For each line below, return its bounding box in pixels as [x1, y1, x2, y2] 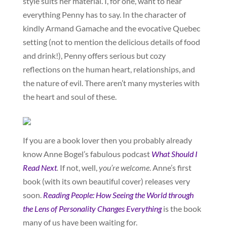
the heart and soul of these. [22, 92, 117, 102]
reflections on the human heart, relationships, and [22, 64, 195, 74]
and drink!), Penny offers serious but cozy [22, 51, 166, 61]
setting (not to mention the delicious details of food [22, 37, 200, 47]
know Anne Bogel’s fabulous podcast [22, 149, 152, 159]
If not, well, [58, 163, 99, 173]
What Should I [151, 149, 198, 159]
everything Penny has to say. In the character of [22, 10, 186, 20]
